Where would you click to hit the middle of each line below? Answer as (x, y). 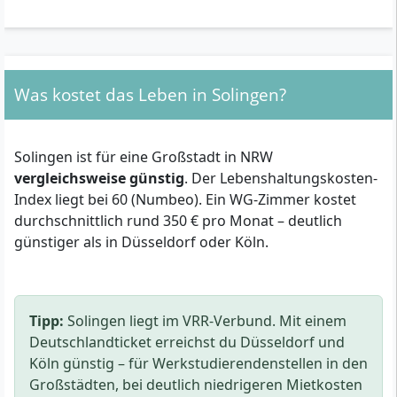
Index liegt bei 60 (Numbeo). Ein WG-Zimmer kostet (185, 200)
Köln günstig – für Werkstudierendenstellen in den (198, 364)
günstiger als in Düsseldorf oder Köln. (141, 242)
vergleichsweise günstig (99, 179)
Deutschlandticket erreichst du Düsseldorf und (187, 343)
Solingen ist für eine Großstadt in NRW (144, 157)
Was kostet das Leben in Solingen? (150, 95)
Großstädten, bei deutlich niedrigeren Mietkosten (196, 385)
